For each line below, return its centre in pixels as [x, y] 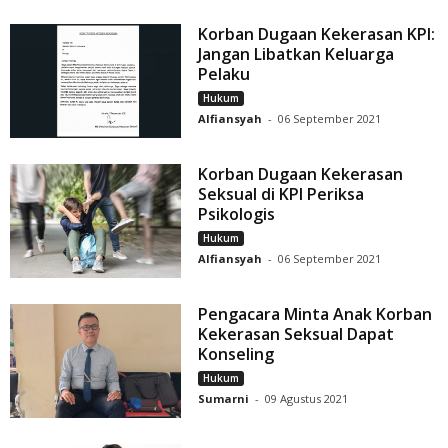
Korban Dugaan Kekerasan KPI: [317, 34]
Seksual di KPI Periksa [281, 194]
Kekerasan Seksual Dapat [296, 334]
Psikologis [237, 214]
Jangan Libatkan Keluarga [296, 54]
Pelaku [224, 74]
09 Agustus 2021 [307, 399]
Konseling [236, 354]
